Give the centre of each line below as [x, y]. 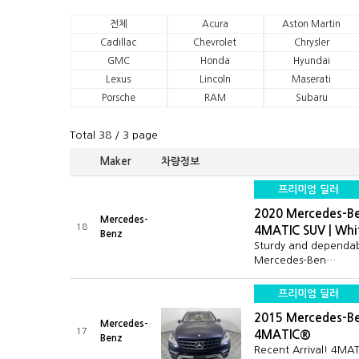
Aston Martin [312, 24]
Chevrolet [215, 42]
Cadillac [119, 42]
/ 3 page [135, 135]
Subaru [311, 98]
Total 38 [91, 135]
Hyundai [311, 61]
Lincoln [215, 79]
